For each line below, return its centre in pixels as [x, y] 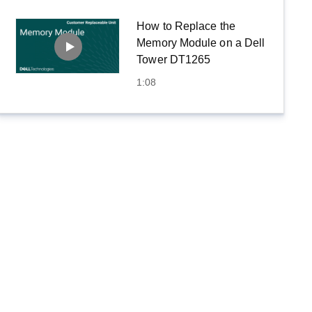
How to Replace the [186, 26]
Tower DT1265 [174, 59]
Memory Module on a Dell [201, 42]
